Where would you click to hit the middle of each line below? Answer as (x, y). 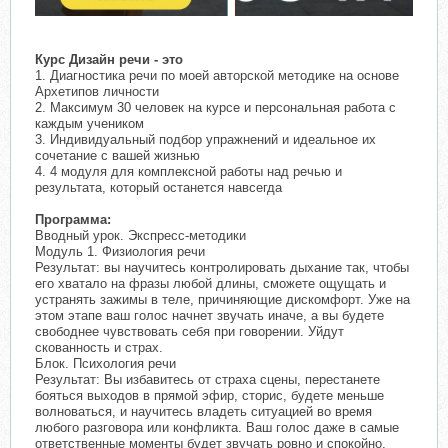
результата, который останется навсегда (158, 188)
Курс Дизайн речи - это (109, 60)
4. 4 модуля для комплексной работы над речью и (188, 172)
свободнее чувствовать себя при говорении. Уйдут (189, 332)
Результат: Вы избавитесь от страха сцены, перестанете (207, 380)
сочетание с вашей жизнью (117, 156)
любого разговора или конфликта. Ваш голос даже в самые (217, 428)
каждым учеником (89, 124)
